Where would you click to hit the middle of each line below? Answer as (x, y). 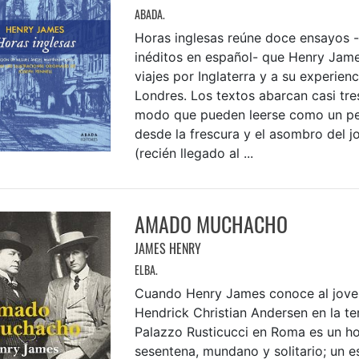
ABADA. (149, 14)
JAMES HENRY (167, 249)
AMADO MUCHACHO (211, 224)
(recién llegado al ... (194, 153)
